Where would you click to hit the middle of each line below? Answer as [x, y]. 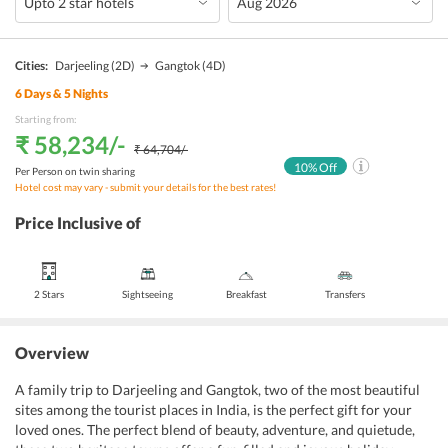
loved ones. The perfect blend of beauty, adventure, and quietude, [215, 429]
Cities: [31, 65]
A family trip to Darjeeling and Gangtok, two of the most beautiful [217, 389]
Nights [89, 93]
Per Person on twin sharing [75, 171]
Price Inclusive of [78, 222]
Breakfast [246, 294]
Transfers [344, 294]
